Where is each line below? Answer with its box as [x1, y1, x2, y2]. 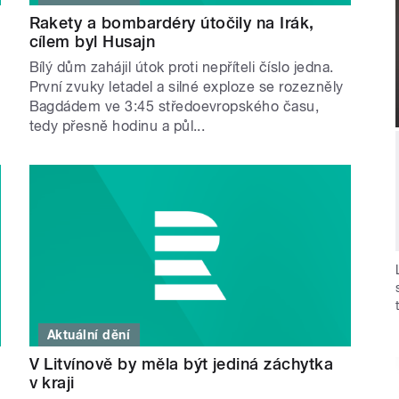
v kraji [28, 372, 75, 392]
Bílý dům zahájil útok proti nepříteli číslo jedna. [28, 59, 334, 77]
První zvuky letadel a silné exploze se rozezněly [28, 78, 344, 96]
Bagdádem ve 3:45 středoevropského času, [28, 98, 320, 116]
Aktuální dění [47, 327, 131, 342]
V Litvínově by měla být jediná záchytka [28, 354, 334, 373]
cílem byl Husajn [28, 32, 156, 52]
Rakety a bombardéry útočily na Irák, [28, 13, 314, 33]
